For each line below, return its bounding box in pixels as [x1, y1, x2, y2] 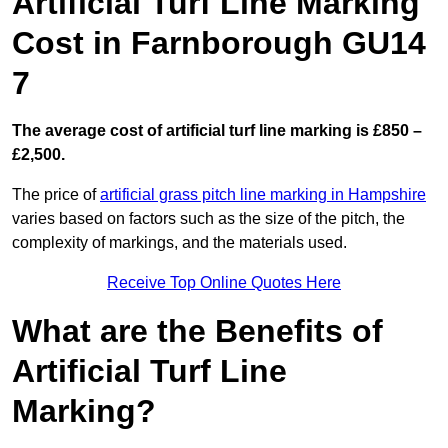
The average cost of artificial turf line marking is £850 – [12, 122, 422, 140]
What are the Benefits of [12, 313, 383, 350]
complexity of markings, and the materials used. [12, 234, 347, 252]
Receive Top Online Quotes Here [107, 274, 341, 292]
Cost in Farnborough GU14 [12, 25, 426, 62]
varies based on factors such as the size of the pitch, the [12, 210, 405, 228]
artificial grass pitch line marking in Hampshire [100, 186, 426, 204]
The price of [12, 186, 100, 204]
